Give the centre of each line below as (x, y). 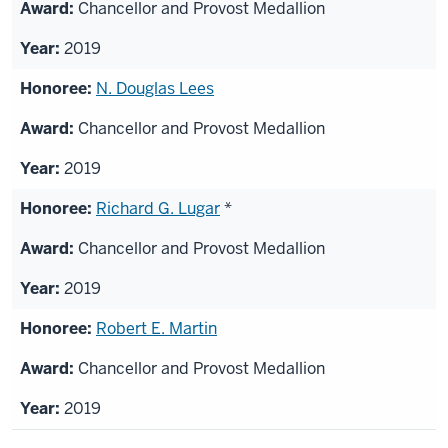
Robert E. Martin (156, 329)
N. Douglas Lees (155, 89)
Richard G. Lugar (158, 209)
